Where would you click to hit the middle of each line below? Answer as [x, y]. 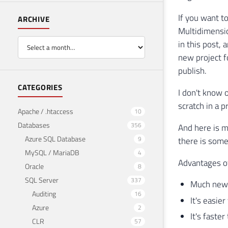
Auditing [44, 193]
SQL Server [42, 180]
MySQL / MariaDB [52, 152]
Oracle [34, 166]
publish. [192, 71]
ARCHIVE [34, 19]
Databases [34, 125]
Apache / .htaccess [46, 111]
